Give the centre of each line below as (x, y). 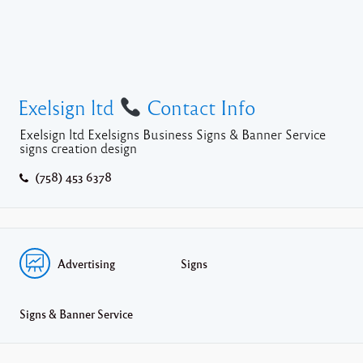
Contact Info (198, 107)
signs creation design (78, 148)
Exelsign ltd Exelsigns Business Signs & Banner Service (173, 134)
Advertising (86, 263)
